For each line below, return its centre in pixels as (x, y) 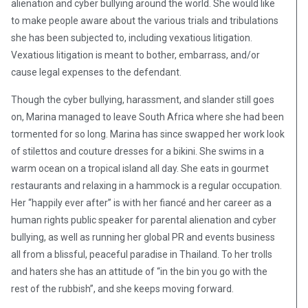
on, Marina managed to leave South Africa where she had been (147, 117)
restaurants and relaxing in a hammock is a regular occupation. (146, 186)
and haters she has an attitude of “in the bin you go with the (139, 272)
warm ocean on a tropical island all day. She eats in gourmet (140, 169)
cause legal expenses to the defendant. (96, 73)
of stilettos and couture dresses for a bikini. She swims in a (137, 152)
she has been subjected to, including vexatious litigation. (132, 38)
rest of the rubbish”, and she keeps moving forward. (122, 289)
